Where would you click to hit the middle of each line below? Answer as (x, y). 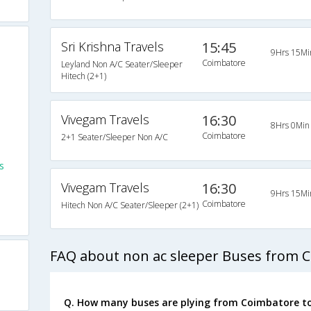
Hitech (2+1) (83, 76)
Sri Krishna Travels (112, 47)
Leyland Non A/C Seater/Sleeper (121, 64)
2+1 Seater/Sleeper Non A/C (114, 137)
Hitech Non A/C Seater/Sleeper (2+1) (129, 205)
